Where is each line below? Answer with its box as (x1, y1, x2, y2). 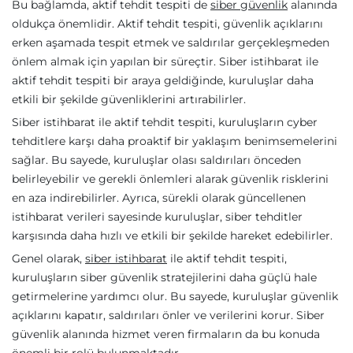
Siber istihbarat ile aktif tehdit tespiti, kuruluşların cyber (12, 115, 318, 130)
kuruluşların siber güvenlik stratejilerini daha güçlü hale (12, 270, 317, 285)
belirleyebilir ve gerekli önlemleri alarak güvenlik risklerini (12, 172, 329, 187)
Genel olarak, (12, 251, 85, 266)
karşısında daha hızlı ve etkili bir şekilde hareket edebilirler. (12, 229, 333, 243)
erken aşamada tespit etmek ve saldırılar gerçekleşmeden (12, 35, 329, 50)
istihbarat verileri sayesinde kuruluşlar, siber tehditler (12, 210, 303, 225)
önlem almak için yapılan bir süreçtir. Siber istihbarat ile (12, 54, 318, 69)
